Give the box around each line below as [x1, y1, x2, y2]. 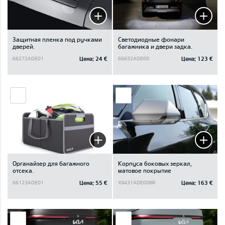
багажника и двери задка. [118, 42, 192, 50]
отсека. [13, 166, 34, 174]
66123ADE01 [13, 179, 44, 186]
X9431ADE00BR [118, 179, 156, 186]
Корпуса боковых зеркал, [118, 159, 192, 167]
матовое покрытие [118, 166, 171, 174]
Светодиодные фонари [118, 35, 184, 43]
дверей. [13, 42, 35, 50]
